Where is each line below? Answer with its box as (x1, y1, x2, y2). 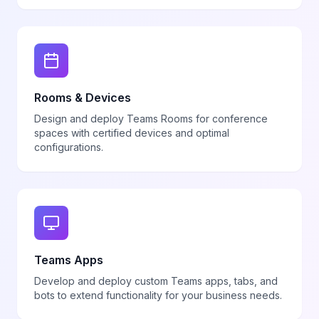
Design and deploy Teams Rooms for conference (34, 113, 268, 125)
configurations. (34, 141, 103, 153)
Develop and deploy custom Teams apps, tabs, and (34, 275, 278, 287)
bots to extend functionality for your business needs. (34, 289, 282, 301)
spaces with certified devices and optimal (34, 127, 229, 139)
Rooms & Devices (34, 90, 131, 105)
